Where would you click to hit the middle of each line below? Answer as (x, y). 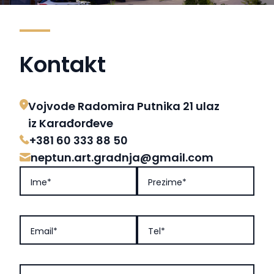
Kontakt (63, 64)
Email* (44, 231)
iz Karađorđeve (71, 123)
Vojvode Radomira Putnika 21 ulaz (124, 106)
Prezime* (167, 182)
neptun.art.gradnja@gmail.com (122, 157)
